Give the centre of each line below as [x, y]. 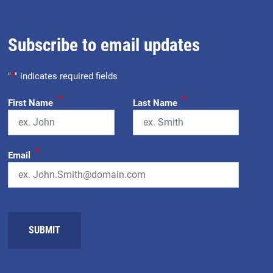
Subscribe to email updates [104, 45]
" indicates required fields [66, 76]
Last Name [155, 103]
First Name [31, 103]
